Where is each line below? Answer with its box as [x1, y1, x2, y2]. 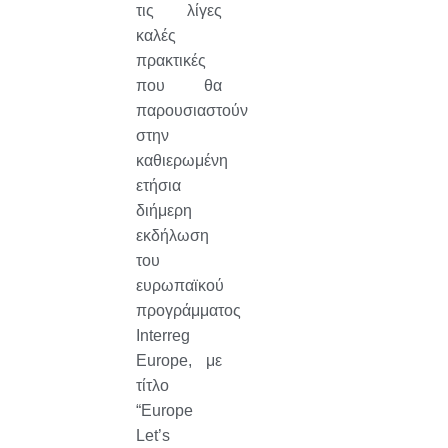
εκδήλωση [135, 226, 209, 244]
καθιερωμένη [135, 151, 228, 169]
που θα [135, 76, 222, 94]
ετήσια [135, 176, 181, 194]
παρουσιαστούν [135, 101, 248, 119]
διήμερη [135, 201, 192, 219]
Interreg [135, 326, 190, 344]
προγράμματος [135, 301, 241, 319]
